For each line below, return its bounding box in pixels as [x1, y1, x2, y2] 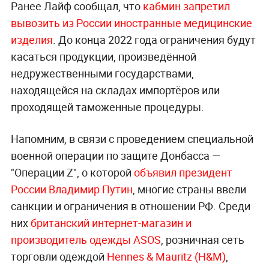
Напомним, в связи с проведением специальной [10, 131, 253, 147]
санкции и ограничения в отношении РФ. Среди [10, 199, 250, 214]
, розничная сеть [160, 232, 244, 247]
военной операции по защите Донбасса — [10, 148, 220, 163]
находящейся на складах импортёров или [10, 83, 220, 98]
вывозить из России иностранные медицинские [10, 16, 252, 31]
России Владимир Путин [10, 182, 133, 197]
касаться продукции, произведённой [10, 49, 196, 64]
